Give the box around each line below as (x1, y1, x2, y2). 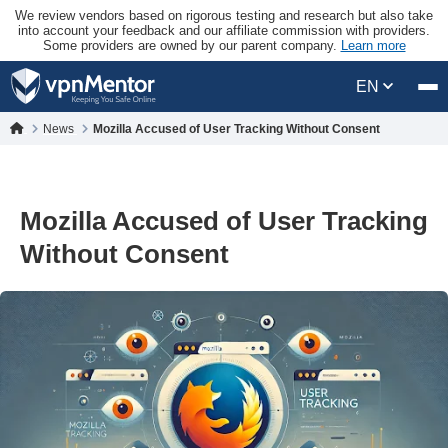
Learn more (340, 38, 406, 53)
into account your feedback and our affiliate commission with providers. (18, 23, 430, 38)
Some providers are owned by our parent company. (42, 38, 341, 53)
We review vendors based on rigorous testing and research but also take (15, 8, 433, 23)
